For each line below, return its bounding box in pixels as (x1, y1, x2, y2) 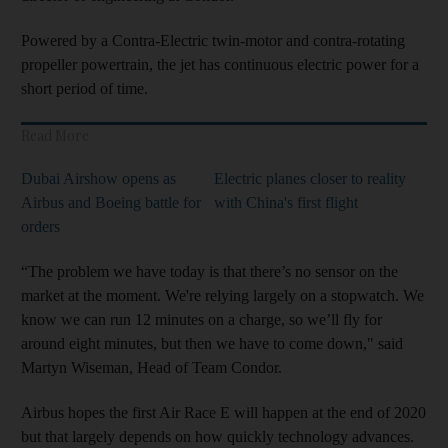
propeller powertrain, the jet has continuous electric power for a (21, 55, 419, 73)
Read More (21, 125, 89, 145)
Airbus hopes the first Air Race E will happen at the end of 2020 (21, 403, 426, 421)
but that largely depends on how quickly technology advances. (21, 427, 414, 445)
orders (21, 217, 60, 235)
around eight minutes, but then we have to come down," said (21, 334, 403, 352)
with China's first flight (214, 193, 358, 211)
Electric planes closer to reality (214, 169, 406, 187)
